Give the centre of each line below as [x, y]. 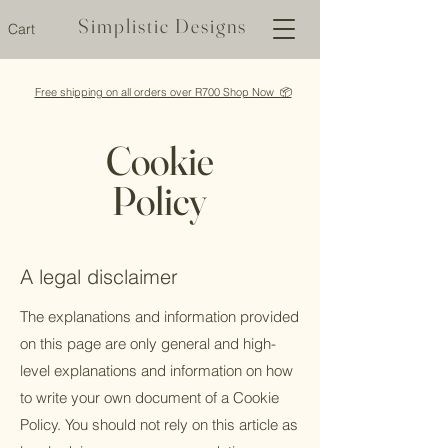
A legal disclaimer [99, 276]
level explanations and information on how [156, 370]
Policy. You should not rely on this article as [159, 424]
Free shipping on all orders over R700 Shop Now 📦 [163, 92]
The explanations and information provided [159, 316]
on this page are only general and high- [148, 343]
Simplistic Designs [162, 25]
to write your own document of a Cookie [149, 397]
